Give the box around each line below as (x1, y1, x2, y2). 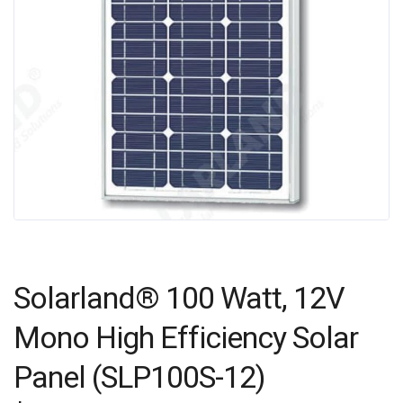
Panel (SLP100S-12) (13, 358, 265, 395)
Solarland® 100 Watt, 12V (13, 279, 345, 316)
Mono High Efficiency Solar (13, 318, 358, 355)
